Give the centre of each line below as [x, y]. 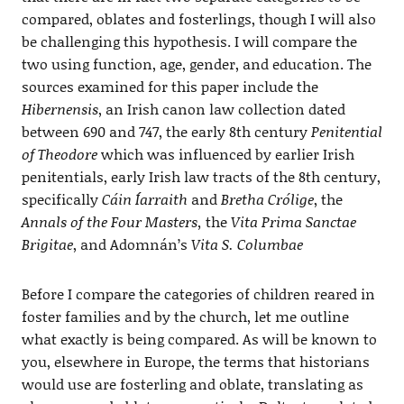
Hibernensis [60, 109]
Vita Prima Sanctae [293, 221]
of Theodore [61, 154]
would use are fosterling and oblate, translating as [192, 384]
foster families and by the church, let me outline [185, 316]
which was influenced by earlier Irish [227, 154]
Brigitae [47, 244]
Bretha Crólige [267, 199]
